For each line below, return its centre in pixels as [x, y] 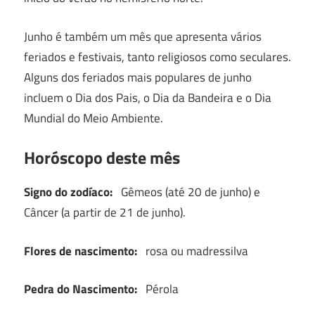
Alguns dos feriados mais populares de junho [138, 77]
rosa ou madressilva [193, 251]
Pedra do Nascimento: [81, 289]
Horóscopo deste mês [102, 158]
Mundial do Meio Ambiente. [94, 118]
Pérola [158, 289]
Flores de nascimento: [81, 251]
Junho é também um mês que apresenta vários [143, 36]
